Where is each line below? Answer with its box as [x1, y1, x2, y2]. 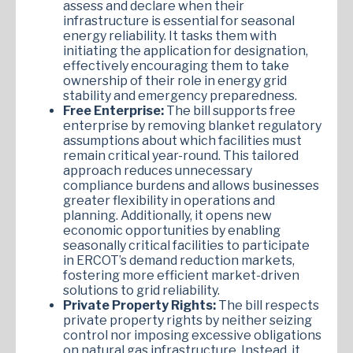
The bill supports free [164, 102, 295, 118]
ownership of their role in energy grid [63, 72, 287, 88]
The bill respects [218, 297, 319, 313]
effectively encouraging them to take [63, 58, 289, 73]
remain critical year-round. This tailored [63, 147, 299, 163]
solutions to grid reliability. [63, 282, 220, 298]
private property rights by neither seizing [63, 312, 312, 328]
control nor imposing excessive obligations [63, 327, 321, 343]
